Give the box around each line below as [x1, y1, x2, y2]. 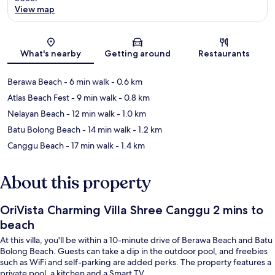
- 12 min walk [64, 108, 115, 120]
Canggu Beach [7, 140, 64, 152]
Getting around [104, 48, 171, 60]
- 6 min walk [62, 76, 109, 88]
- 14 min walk [80, 124, 131, 136]
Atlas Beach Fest [7, 92, 69, 104]
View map [15, 4, 55, 15]
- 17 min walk [64, 140, 114, 152]
